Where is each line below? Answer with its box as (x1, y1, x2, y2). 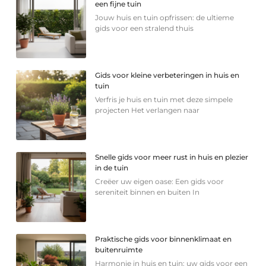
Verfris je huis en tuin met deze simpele (95, 94, 233, 104)
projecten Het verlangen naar (95, 105, 200, 115)
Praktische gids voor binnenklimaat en (95, 234, 232, 243)
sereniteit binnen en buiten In (95, 187, 200, 197)
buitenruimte (95, 245, 143, 254)
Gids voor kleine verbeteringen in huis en (95, 70, 240, 80)
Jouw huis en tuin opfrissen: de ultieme (95, 12, 235, 22)
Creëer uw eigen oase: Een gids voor (95, 176, 224, 186)
